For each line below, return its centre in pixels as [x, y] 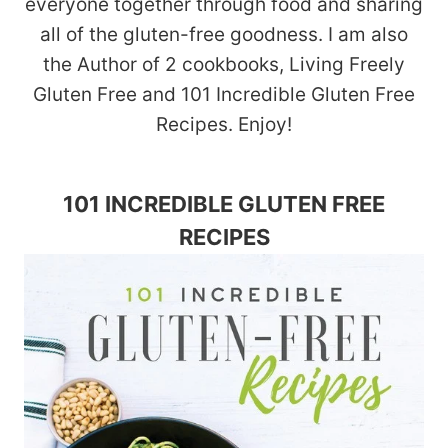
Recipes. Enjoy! [224, 124]
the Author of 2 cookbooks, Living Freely [224, 64]
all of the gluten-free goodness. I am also [224, 34]
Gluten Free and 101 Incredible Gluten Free [224, 94]
